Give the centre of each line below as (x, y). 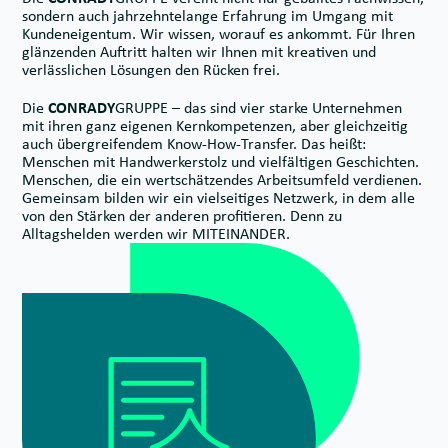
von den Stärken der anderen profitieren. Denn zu (182, 216)
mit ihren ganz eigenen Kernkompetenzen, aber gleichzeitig (215, 126)
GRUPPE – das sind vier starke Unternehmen (258, 108)
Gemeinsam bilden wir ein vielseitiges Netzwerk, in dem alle (218, 198)
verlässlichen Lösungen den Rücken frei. (151, 70)
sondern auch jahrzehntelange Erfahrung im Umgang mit (207, 16)
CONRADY (81, 108)
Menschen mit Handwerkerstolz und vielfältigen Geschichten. (220, 162)
